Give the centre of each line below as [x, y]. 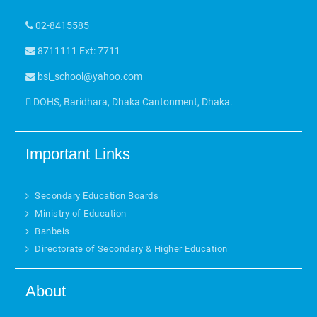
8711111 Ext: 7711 [78, 51]
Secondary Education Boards [97, 196]
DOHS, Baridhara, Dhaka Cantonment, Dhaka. [132, 102]
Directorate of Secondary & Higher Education [131, 249]
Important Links [78, 154]
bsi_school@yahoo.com [90, 76]
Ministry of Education [81, 213]
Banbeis [52, 231]
